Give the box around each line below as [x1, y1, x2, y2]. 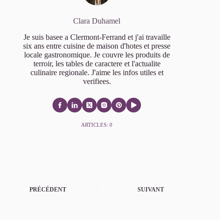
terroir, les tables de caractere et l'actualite [33, 59, 161, 68]
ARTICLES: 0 [81, 121, 113, 128]
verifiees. [82, 77, 111, 85]
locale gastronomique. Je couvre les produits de [24, 50, 170, 59]
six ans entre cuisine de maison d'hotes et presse [23, 41, 171, 50]
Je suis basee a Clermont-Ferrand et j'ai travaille [23, 32, 170, 41]
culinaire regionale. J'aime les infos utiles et [30, 68, 164, 77]
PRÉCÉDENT [29, 186, 66, 193]
